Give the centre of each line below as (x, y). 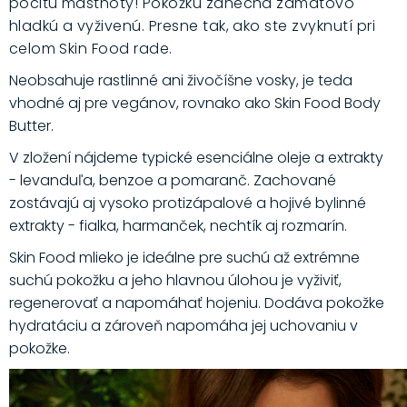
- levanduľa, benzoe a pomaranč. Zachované (172, 181)
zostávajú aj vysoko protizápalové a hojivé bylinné (187, 203)
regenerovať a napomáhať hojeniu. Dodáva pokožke (196, 303)
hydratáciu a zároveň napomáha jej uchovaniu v (183, 326)
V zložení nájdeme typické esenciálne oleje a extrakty (196, 158)
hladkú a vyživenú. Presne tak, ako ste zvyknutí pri (192, 26)
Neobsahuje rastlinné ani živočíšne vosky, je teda (180, 81)
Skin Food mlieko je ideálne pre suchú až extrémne (184, 258)
